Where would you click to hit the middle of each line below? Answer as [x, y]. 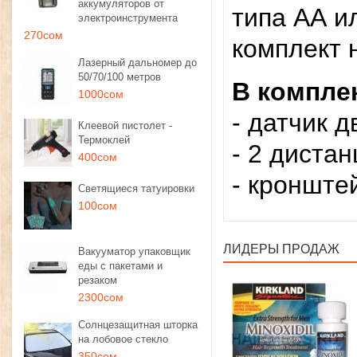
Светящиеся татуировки [136, 188]
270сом [43, 35]
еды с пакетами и [120, 266]
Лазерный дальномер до [137, 63]
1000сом [101, 94]
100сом [98, 206]
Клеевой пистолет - [125, 126]
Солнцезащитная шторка [138, 325]
